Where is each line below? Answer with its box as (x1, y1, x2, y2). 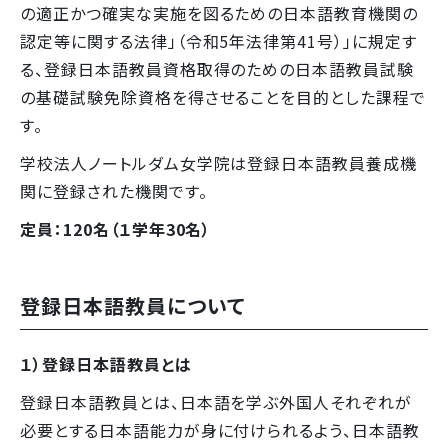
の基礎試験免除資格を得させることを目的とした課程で (20, 85, 426, 110)
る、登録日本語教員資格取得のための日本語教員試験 (20, 57, 415, 82)
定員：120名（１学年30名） (20, 217, 217, 242)
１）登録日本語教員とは (20, 352, 192, 377)
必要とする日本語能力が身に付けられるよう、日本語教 (20, 418, 420, 443)
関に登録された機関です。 (20, 179, 213, 204)
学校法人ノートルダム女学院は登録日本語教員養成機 (20, 151, 418, 176)
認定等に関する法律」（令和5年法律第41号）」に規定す (20, 29, 417, 54)
